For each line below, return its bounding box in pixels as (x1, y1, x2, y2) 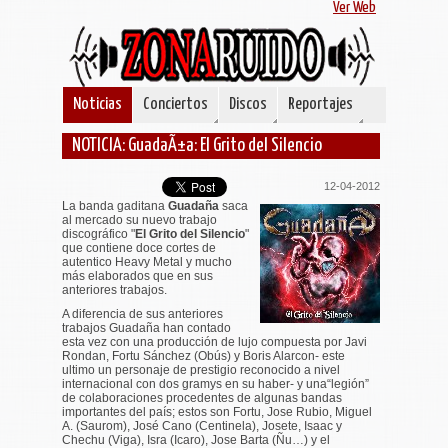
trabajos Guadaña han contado (62, 321, 231, 334)
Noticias (73, 96, 122, 113)
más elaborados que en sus (62, 269, 213, 282)
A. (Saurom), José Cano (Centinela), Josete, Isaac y (62, 419, 342, 432)
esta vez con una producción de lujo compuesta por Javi (62, 335, 367, 348)
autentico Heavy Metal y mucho (62, 255, 232, 268)
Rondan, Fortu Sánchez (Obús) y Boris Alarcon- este (62, 349, 345, 362)
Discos (229, 96, 267, 113)
